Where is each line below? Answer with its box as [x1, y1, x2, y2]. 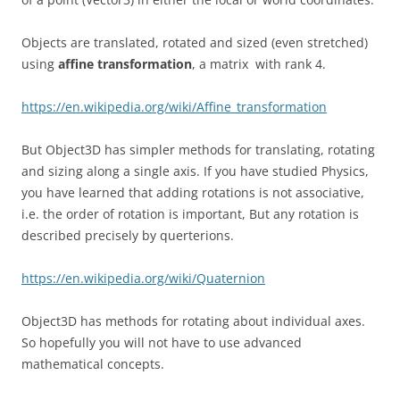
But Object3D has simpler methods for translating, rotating [21, 141, 375, 158]
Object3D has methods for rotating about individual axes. [21, 312, 365, 329]
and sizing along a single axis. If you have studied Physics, [21, 162, 369, 179]
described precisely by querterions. [21, 227, 234, 244]
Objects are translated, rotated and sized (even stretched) [21, 34, 368, 51]
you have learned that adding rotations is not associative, [21, 184, 364, 201]
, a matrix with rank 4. [192, 55, 329, 72]
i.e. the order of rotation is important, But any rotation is [21, 205, 359, 222]
